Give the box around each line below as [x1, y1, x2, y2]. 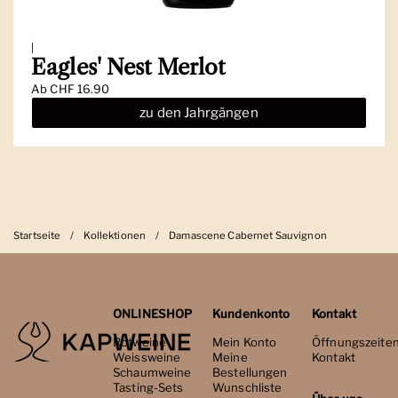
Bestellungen [212, 364, 288, 379]
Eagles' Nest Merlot [31, 53, 226, 80]
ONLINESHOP [113, 306, 193, 321]
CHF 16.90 [50, 81, 110, 96]
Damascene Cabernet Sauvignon [169, 228, 327, 242]
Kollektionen [84, 228, 147, 242]
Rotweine [113, 334, 167, 349]
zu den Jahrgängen [139, 104, 259, 121]
